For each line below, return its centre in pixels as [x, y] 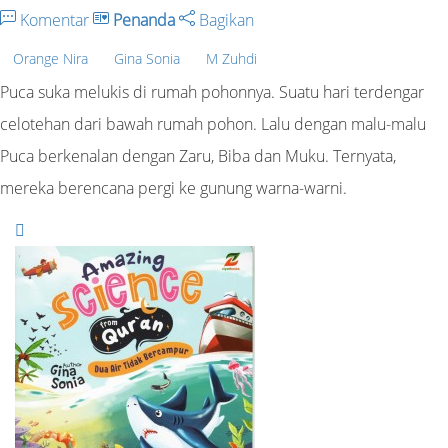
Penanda [144, 19]
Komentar [54, 19]
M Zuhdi [231, 58]
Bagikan [224, 19]
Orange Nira [50, 58]
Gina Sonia [147, 58]
